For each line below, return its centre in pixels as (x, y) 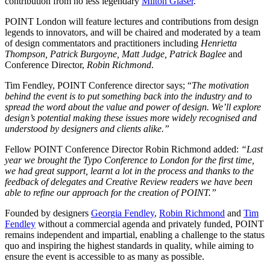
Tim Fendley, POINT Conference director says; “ (98, 86)
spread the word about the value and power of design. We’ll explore (133, 107)
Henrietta (219, 43)
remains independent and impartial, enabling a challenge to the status (135, 235)
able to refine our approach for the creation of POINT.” (111, 193)
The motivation (220, 86)
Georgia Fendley (123, 213)
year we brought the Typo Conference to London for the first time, (130, 160)
